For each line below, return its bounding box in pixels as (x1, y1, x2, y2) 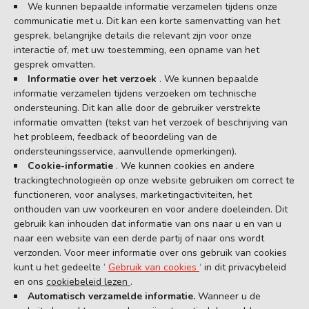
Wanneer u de (198, 289, 261, 303)
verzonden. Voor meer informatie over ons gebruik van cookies (14, 246, 287, 259)
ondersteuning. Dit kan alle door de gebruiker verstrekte (14, 101, 261, 114)
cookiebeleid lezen (46, 275, 130, 288)
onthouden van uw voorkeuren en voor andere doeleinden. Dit (14, 202, 288, 216)
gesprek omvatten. (14, 57, 95, 71)
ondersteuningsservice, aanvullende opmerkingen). (14, 144, 237, 158)
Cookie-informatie (28, 159, 116, 172)
